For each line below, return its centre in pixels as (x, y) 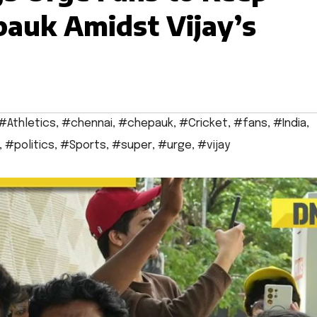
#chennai (87, 124)
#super (132, 146)
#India (290, 124)
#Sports (83, 146)
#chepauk (146, 124)
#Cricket (203, 124)
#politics (30, 146)
